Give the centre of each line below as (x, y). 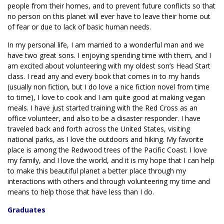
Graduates (26, 210)
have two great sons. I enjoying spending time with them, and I (109, 55)
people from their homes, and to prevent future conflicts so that (111, 6)
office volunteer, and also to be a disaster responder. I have (104, 118)
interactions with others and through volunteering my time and (109, 181)
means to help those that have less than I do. (81, 192)
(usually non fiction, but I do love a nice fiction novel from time (108, 87)
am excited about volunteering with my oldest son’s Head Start (109, 66)
